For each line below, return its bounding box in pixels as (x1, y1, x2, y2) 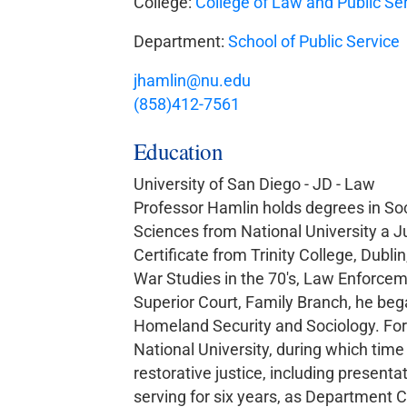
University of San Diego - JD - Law (134, 174, 375, 194)
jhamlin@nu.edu (134, 71, 251, 90)
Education (134, 135, 223, 166)
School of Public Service (228, 32, 400, 52)
